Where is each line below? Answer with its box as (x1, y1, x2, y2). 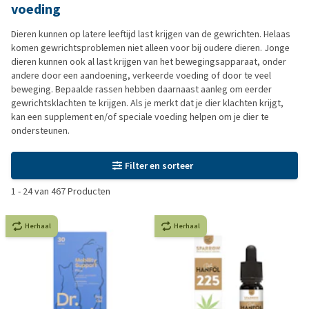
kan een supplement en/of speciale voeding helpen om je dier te (11, 110, 269, 123)
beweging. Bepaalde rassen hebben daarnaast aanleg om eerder (11, 83, 272, 96)
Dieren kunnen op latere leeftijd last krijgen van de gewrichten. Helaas (11, 28, 290, 41)
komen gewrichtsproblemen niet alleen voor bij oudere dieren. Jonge (11, 41, 290, 54)
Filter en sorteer (125, 159, 194, 172)
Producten (66, 185, 110, 198)
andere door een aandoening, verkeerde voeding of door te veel (11, 69, 271, 82)
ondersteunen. (11, 124, 70, 137)
